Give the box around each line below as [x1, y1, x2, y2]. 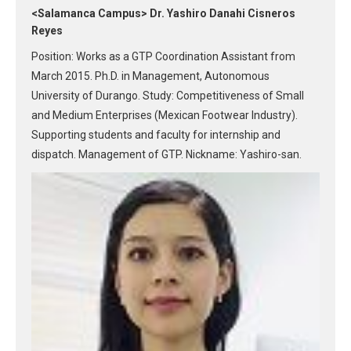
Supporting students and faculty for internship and [31, 128, 280, 141]
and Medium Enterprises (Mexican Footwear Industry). [31, 108, 298, 121]
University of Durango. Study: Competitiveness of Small [31, 89, 304, 102]
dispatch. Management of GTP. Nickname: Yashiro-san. [31, 147, 302, 161]
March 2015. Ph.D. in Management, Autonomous [31, 69, 270, 82]
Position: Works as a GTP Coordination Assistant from [31, 49, 295, 63]
